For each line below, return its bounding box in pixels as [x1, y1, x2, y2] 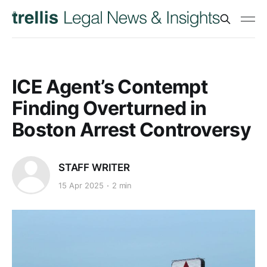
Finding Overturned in [12, 97, 207, 120]
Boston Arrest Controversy [12, 118, 251, 141]
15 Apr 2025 [58, 181, 104, 191]
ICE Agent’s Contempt [12, 75, 208, 98]
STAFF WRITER [58, 161, 130, 173]
